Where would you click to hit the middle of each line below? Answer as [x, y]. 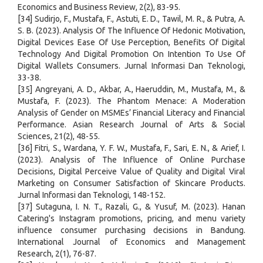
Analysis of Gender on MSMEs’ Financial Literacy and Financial [131, 113]
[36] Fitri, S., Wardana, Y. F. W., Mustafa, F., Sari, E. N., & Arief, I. [131, 148]
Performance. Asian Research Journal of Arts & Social [131, 125]
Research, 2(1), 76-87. [57, 254]
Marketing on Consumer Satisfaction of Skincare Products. [131, 183]
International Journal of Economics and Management [131, 242]
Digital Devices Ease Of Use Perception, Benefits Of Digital [131, 43]
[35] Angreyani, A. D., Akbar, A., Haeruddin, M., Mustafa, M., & [131, 90]
